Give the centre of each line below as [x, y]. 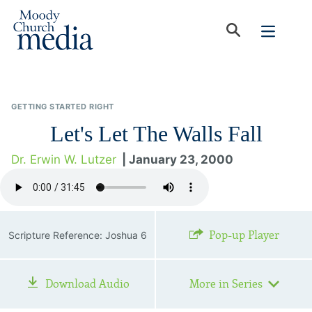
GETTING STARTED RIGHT [63, 107]
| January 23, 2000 [178, 159]
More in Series [226, 284]
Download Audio [87, 284]
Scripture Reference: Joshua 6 [77, 235]
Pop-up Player [244, 235]
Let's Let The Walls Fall [156, 134]
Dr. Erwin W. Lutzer [64, 159]
